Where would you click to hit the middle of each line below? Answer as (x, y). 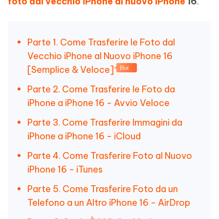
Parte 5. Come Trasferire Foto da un (103, 189)
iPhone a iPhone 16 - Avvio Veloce (99, 103)
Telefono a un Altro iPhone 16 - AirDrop (109, 203)
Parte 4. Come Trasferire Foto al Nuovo (110, 156)
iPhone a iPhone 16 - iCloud (84, 136)
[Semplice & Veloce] (71, 70)
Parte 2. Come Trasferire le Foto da (101, 89)
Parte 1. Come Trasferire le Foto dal (101, 42)
